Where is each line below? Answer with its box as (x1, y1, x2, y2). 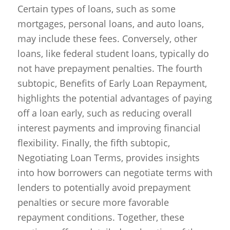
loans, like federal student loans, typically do (17, 47, 209, 60)
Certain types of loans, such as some (17, 2, 176, 15)
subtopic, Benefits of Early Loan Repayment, (17, 76, 207, 89)
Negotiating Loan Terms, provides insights (17, 151, 200, 164)
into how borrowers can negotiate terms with (17, 166, 213, 179)
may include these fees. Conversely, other (17, 32, 197, 45)
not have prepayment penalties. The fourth (17, 62, 202, 74)
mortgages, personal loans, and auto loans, (17, 17, 204, 30)
